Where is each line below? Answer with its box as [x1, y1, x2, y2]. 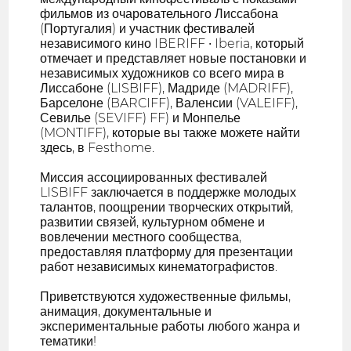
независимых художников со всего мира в [40, 66, 285, 81]
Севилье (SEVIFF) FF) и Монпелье [40, 110, 241, 126]
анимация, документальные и [40, 304, 212, 320]
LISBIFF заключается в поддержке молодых [40, 185, 297, 201]
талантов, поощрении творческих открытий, [40, 200, 294, 215]
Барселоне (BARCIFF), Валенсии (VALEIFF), [40, 96, 299, 111]
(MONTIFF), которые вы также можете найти [40, 125, 301, 141]
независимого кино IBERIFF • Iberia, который [40, 36, 305, 52]
